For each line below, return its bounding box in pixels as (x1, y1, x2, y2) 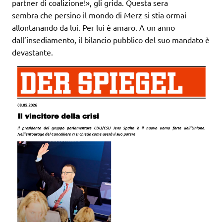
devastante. (12, 47, 53, 57)
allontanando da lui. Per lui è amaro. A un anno (12, 22, 175, 33)
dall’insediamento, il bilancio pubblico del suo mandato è (12, 35, 210, 45)
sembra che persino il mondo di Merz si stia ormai (12, 10, 186, 20)
